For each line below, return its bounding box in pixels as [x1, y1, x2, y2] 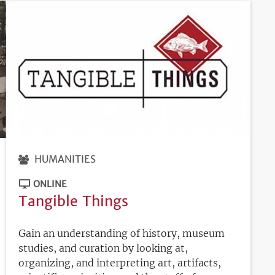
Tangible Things [18, 192, 128, 210]
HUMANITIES [34, 152, 96, 165]
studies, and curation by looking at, [18, 241, 188, 254]
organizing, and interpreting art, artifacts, [18, 256, 221, 269]
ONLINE [33, 178, 67, 190]
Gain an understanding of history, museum [18, 227, 225, 239]
